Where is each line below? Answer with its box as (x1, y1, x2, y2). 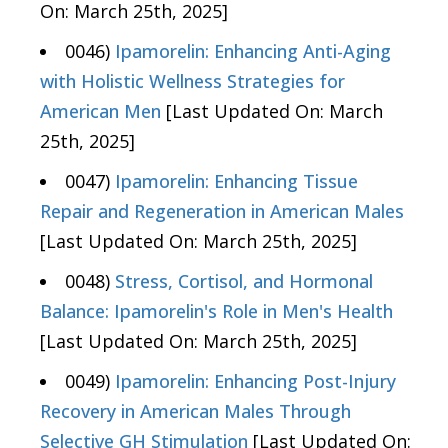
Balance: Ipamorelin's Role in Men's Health (40, 299, 393, 324)
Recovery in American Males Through (40, 399, 351, 424)
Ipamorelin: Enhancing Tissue (115, 169, 358, 194)
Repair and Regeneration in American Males (40, 199, 404, 224)
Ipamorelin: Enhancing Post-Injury (115, 369, 396, 394)
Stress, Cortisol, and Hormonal (115, 269, 373, 294)
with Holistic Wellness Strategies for (40, 69, 345, 94)
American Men (40, 99, 161, 124)
